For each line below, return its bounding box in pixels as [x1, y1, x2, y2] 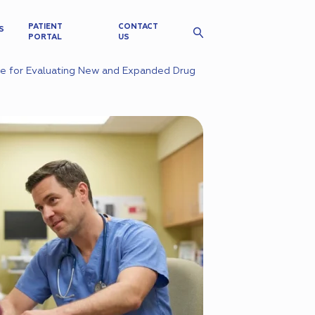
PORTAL [27, 32, 62, 41]
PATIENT [27, 22, 62, 30]
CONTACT [118, 22, 158, 30]
